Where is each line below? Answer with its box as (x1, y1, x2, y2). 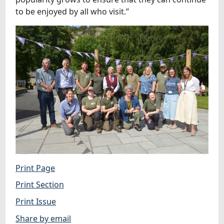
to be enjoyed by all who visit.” (15, 6, 129, 17)
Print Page (15, 162, 55, 173)
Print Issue (15, 195, 56, 207)
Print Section (15, 179, 64, 190)
